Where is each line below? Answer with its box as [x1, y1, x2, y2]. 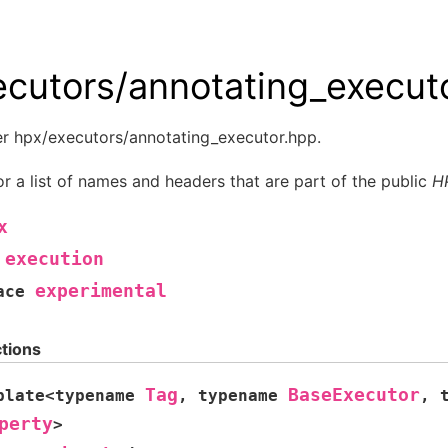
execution [5, 248, 104, 269]
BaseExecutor [288, 384, 420, 405]
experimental [35, 280, 167, 301]
